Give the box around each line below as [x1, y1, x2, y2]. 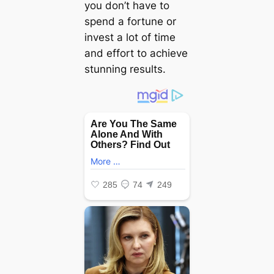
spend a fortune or [84, 15, 176, 28]
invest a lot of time [84, 31, 176, 44]
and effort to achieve [84, 47, 188, 60]
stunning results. [84, 63, 166, 76]
